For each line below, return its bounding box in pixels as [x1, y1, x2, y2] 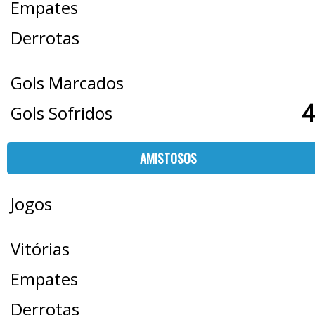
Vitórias [10, 237, 70, 260]
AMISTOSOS [140, 149, 197, 167]
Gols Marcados [10, 71, 124, 94]
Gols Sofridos [10, 101, 112, 124]
